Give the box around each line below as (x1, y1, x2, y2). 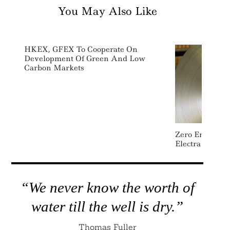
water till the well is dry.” (31, 198, 183, 215)
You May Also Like (57, 4, 157, 19)
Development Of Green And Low (24, 53, 145, 64)
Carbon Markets (24, 63, 84, 73)
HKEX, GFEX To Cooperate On (24, 44, 138, 55)
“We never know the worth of (20, 179, 195, 196)
